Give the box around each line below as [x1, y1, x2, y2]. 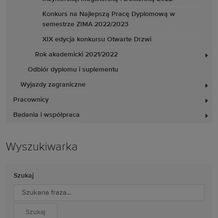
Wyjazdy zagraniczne [20, 81, 86, 88]
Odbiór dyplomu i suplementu [28, 66, 118, 73]
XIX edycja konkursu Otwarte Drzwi [42, 36, 151, 43]
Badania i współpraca [13, 111, 80, 118]
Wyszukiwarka [6, 141, 78, 153]
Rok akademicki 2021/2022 [35, 51, 118, 58]
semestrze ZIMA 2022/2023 [42, 21, 128, 28]
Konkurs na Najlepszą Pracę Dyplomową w [42, 11, 175, 18]
